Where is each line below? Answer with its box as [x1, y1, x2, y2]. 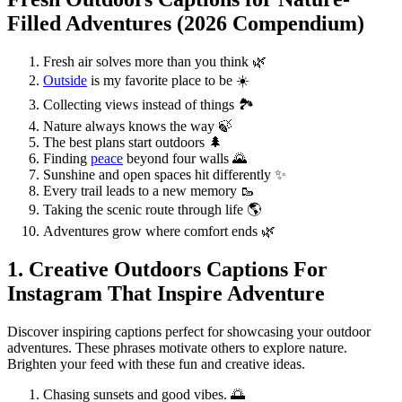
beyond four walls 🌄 [123, 151, 247, 167]
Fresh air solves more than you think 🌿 [43, 54, 267, 70]
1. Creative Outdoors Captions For [7, 258, 328, 282]
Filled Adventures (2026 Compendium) [7, 12, 364, 36]
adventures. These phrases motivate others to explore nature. [7, 340, 347, 356]
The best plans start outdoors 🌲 [43, 135, 223, 151]
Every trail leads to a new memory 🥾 [43, 183, 255, 199]
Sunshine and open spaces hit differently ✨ [43, 167, 286, 183]
